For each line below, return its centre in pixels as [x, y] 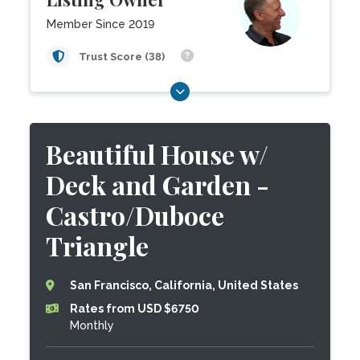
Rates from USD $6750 [135, 309]
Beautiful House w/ [157, 154]
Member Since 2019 [101, 24]
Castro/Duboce [135, 215]
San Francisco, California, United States [184, 285]
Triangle [98, 245]
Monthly [92, 325]
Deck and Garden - [158, 184]
